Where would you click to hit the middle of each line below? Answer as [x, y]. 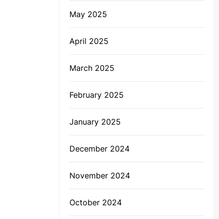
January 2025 [95, 122]
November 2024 [100, 176]
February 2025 [97, 95]
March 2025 [92, 68]
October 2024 [96, 203]
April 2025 [89, 41]
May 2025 [88, 14]
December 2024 [99, 149]
